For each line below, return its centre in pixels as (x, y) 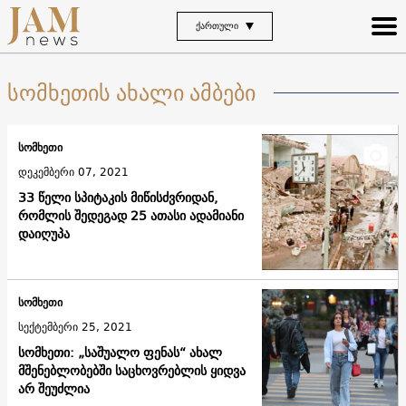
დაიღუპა (44, 234)
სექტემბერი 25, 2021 (75, 327)
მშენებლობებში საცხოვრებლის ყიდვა (132, 371)
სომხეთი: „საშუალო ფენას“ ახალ (120, 353)
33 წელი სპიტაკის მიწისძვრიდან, (118, 198)
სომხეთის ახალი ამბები (131, 92)
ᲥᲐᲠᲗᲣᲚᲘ (217, 25)
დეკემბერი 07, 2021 (73, 172)
